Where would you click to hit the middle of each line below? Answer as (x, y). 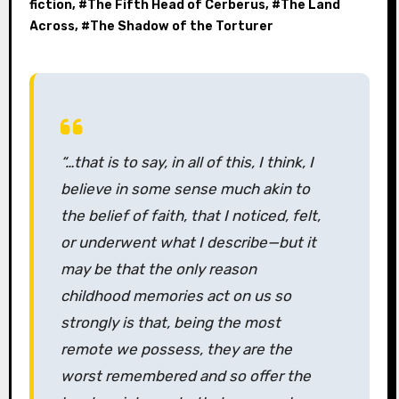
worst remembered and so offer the (185, 375)
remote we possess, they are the (176, 349)
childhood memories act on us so (175, 295)
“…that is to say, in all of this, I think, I (187, 162)
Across (52, 26)
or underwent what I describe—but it (188, 242)
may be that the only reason (158, 269)
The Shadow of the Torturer (181, 26)
